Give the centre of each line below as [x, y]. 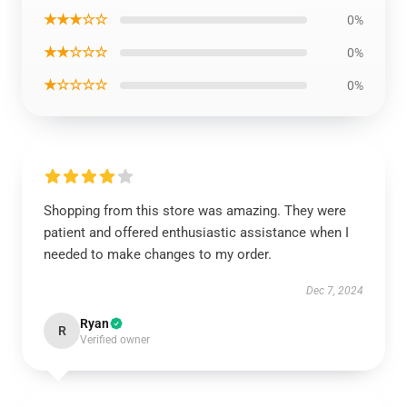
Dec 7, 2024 [335, 291]
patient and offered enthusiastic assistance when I [196, 233]
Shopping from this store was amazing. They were [195, 211]
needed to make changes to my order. [158, 254]
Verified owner [115, 340]
